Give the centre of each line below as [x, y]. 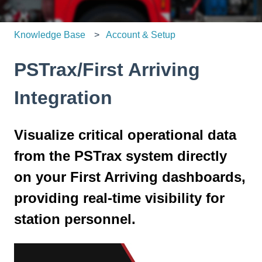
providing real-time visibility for [119, 198]
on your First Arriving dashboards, [130, 177]
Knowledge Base [50, 35]
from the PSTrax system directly [120, 156]
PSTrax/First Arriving [107, 69]
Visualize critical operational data [125, 135]
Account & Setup [141, 35]
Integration [63, 97]
